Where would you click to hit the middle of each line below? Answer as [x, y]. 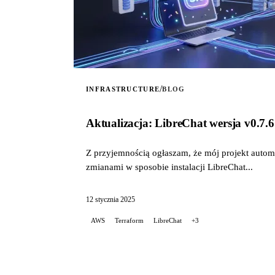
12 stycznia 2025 [110, 199]
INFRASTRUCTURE [123, 89]
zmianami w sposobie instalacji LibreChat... [169, 166]
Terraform [129, 220]
